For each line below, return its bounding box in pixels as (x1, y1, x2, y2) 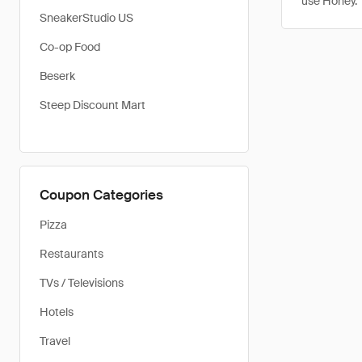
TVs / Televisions (40, 276, 124, 290)
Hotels (40, 305, 74, 319)
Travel (40, 334, 70, 348)
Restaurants (40, 246, 103, 261)
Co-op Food (40, 40, 100, 54)
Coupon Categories (40, 186, 163, 204)
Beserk (40, 69, 75, 83)
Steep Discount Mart (40, 98, 145, 112)
